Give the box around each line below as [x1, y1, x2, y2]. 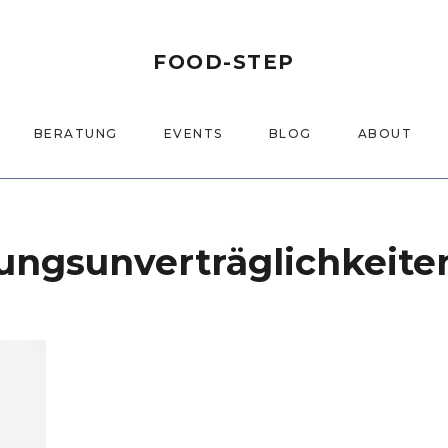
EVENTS [163, 126, 223, 141]
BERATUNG [33, 126, 118, 141]
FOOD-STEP [153, 50, 295, 74]
